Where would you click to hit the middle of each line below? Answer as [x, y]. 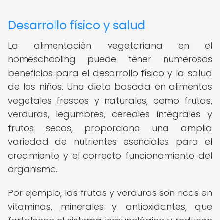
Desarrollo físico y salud [77, 25]
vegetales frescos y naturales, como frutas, [110, 100]
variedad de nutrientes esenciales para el [110, 142]
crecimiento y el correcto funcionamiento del [110, 155]
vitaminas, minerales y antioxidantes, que [110, 206]
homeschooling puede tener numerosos [110, 59]
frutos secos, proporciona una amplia [110, 128]
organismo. [33, 169]
